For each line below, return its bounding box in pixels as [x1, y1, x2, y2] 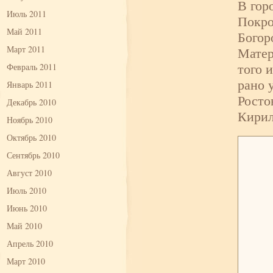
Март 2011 [7, 43, 45, 55]
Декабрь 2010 [7, 96, 56, 108]
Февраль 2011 [7, 61, 57, 73]
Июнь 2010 [7, 202, 47, 214]
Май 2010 [7, 220, 42, 232]
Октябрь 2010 [7, 132, 56, 143]
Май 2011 [7, 26, 42, 37]
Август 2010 [7, 167, 52, 179]
